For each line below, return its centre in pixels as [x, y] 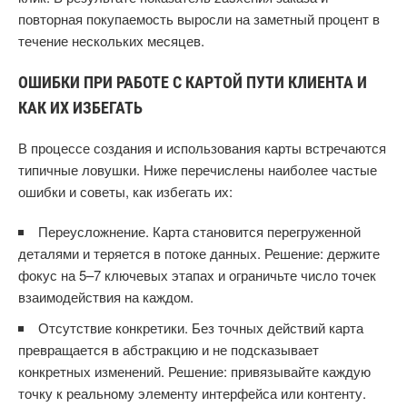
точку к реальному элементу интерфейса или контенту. [192, 393]
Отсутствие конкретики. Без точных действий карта [201, 328]
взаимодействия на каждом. [106, 297]
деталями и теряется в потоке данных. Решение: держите [199, 253]
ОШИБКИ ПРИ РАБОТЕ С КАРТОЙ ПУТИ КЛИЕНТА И [193, 82]
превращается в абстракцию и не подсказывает [169, 349]
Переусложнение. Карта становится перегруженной [199, 231]
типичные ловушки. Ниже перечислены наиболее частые [198, 169]
